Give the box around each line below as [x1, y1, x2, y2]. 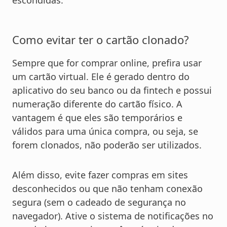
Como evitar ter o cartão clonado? [12, 32, 189, 48]
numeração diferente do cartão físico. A [12, 98, 182, 110]
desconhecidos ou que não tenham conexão [12, 182, 203, 195]
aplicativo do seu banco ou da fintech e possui [12, 84, 212, 97]
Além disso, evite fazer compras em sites [12, 169, 188, 181]
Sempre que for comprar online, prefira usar [12, 57, 202, 69]
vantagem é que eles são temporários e [12, 111, 182, 124]
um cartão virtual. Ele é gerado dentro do [12, 70, 190, 83]
